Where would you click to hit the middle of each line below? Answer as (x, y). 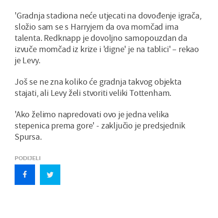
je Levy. (27, 60)
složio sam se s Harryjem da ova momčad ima (97, 27)
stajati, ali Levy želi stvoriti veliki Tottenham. (93, 93)
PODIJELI (28, 158)
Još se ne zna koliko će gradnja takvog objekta (98, 82)
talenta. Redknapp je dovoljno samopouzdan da (101, 38)
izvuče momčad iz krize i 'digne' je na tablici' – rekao (107, 49)
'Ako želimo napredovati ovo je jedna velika (92, 114)
